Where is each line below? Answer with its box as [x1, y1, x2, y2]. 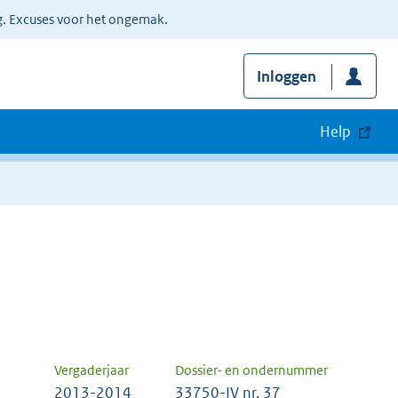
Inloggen [256, 67, 316, 87]
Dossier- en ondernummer [175, 362, 328, 379]
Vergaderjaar [54, 362, 129, 379]
